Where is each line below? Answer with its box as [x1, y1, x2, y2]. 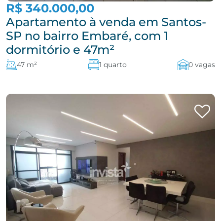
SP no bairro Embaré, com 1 [6, 29, 168, 43]
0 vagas [188, 60, 215, 69]
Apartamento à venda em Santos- [6, 15, 206, 29]
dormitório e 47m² [6, 42, 114, 57]
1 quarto [99, 60, 127, 69]
